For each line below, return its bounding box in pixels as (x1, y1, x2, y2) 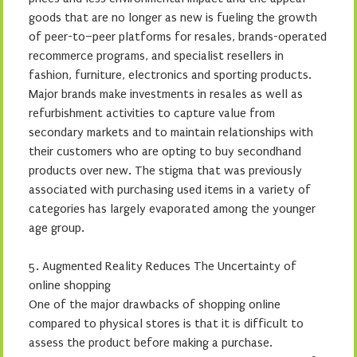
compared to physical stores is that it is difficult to (29, 316, 304, 331)
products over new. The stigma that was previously (29, 163, 302, 178)
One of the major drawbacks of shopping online (29, 296, 280, 312)
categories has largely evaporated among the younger (29, 201, 316, 216)
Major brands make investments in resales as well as (29, 86, 303, 101)
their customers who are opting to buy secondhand (29, 143, 301, 159)
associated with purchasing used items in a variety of (29, 182, 311, 197)
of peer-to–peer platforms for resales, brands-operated (29, 29, 327, 44)
